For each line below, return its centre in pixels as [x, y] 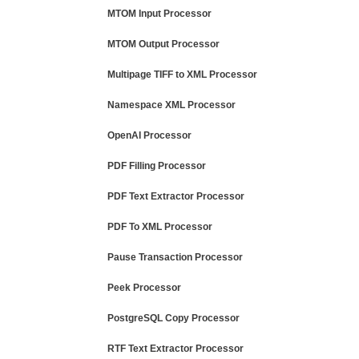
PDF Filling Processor [157, 166]
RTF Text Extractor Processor [175, 349]
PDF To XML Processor [160, 227]
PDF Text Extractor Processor [176, 196]
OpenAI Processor [149, 135]
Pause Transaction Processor [175, 257]
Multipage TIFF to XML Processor [182, 75]
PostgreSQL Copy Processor [173, 318]
